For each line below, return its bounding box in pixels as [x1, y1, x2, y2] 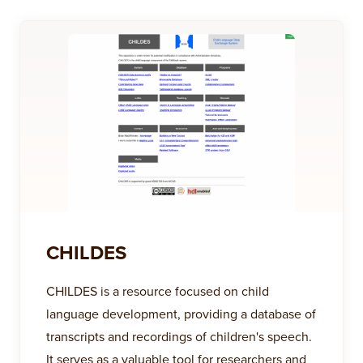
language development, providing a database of [46, 305, 316, 322]
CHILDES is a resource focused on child [46, 282, 269, 300]
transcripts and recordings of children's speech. [46, 327, 312, 345]
